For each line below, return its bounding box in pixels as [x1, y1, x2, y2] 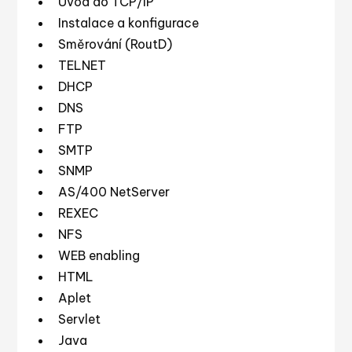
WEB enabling [57, 247, 140, 264]
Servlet [57, 310, 101, 327]
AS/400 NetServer [57, 184, 170, 200]
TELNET [57, 57, 106, 73]
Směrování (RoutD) [57, 35, 172, 52]
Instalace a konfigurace [57, 14, 199, 31]
